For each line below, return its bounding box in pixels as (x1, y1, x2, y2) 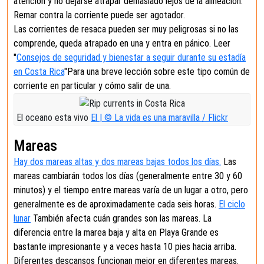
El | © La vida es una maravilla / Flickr (91, 111, 228, 123)
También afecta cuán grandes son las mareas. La (31, 212, 212, 224)
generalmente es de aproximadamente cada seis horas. (14, 198, 219, 210)
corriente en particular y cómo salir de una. (14, 80, 171, 91)
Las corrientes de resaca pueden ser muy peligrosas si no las (14, 24, 239, 35)
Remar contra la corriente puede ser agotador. (14, 9, 185, 21)
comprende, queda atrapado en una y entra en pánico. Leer (14, 38, 230, 49)
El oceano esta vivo (16, 111, 91, 123)
